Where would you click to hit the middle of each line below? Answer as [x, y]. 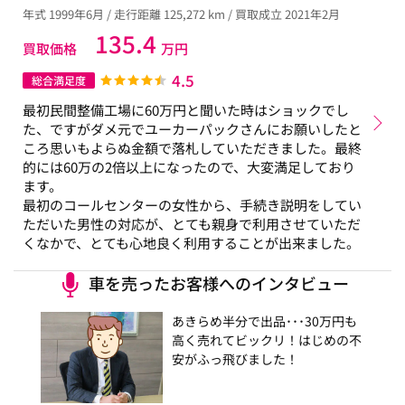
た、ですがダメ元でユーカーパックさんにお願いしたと [192, 129]
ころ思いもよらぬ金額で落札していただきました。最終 [192, 148]
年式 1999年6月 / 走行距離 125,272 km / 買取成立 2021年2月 [181, 14]
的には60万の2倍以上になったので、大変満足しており [189, 167]
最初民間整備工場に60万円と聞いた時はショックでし [186, 110]
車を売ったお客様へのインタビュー [218, 283]
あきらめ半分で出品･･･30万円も [264, 321]
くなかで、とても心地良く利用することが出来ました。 [191, 243]
